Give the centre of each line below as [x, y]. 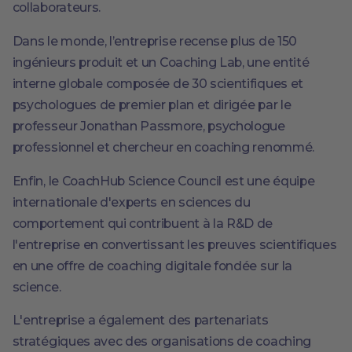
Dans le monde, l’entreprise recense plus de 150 [154, 41]
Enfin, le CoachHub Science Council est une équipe [163, 181]
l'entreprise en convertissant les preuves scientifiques [174, 244]
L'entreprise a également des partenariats [140, 321]
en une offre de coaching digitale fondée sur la [152, 266]
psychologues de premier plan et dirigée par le [152, 104]
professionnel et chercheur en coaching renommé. [163, 147]
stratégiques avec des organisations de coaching [161, 342]
